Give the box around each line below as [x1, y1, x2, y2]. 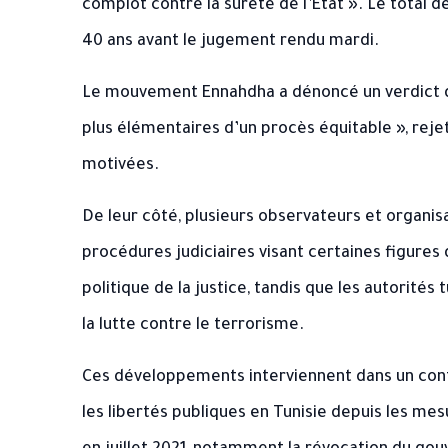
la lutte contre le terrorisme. [82, 317, 304, 335]
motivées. [82, 157, 159, 175]
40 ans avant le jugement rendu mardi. [82, 33, 379, 51]
